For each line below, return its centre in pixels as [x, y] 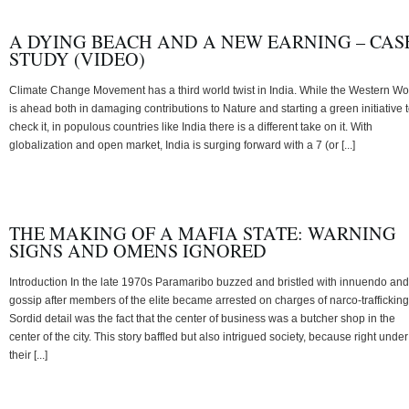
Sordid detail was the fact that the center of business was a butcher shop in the [202, 318]
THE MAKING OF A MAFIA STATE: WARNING [203, 233]
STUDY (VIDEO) [77, 58]
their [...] [28, 355]
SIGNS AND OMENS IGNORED [138, 250]
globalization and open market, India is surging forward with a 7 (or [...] [182, 145]
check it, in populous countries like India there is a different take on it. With [191, 126]
